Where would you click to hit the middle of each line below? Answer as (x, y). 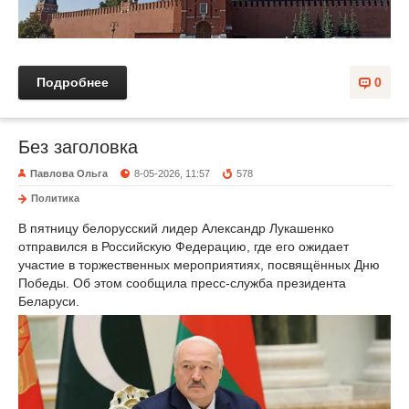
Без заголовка (78, 147)
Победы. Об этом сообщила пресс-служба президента (182, 283)
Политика (55, 199)
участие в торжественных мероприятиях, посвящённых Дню (199, 265)
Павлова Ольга (69, 174)
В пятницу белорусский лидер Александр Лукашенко (176, 229)
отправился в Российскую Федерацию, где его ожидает (184, 247)
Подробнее (73, 83)
